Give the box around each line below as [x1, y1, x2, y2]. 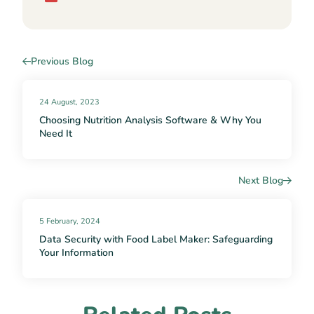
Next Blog [238, 174, 283, 188]
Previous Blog [31, 55, 93, 69]
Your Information [39, 246, 114, 260]
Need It [39, 127, 72, 141]
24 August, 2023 [39, 97, 100, 108]
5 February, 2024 [39, 216, 100, 227]
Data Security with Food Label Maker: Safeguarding [39, 233, 273, 247]
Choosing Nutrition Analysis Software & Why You [39, 114, 261, 128]
